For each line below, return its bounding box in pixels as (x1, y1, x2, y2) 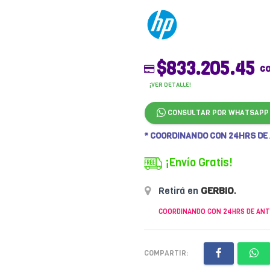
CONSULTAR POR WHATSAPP (166, 108, 269, 118)
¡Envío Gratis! (165, 155, 233, 170)
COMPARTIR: (144, 248, 188, 258)
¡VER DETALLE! (149, 81, 191, 89)
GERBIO (201, 184, 234, 197)
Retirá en (156, 184, 201, 197)
